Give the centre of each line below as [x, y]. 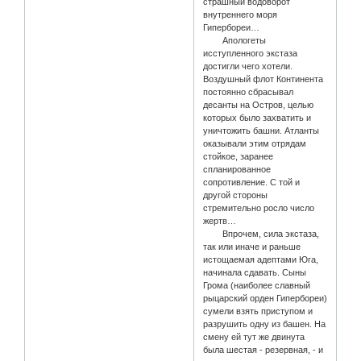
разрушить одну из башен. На [265, 324]
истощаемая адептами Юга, [261, 260]
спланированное [237, 170]
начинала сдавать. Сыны [255, 273]
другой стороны [236, 195]
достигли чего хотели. [248, 66]
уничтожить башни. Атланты [261, 131]
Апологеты [235, 41]
